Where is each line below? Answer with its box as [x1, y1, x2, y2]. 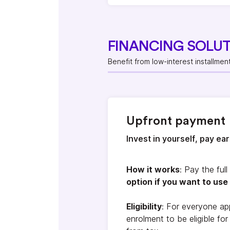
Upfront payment [126, 115, 225, 128]
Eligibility [126, 201, 162, 212]
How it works [126, 164, 180, 175]
